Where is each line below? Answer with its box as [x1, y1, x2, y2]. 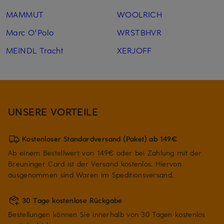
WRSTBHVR [116, 26, 162, 38]
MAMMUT [6, 8, 44, 20]
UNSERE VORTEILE [8, 104, 98, 118]
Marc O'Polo [6, 26, 54, 38]
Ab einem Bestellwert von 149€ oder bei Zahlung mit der [8, 148, 202, 158]
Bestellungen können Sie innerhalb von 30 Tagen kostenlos [8, 209, 205, 219]
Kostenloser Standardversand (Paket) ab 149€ [22, 134, 177, 144]
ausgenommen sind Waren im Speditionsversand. [8, 170, 174, 180]
